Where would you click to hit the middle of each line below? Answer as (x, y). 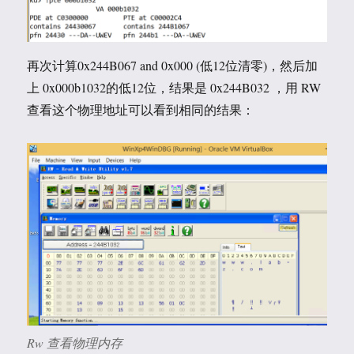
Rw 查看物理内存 (75, 343)
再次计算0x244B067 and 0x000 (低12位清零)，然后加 (173, 65)
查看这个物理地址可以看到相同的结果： (141, 109)
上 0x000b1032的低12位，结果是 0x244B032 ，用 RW (174, 87)
